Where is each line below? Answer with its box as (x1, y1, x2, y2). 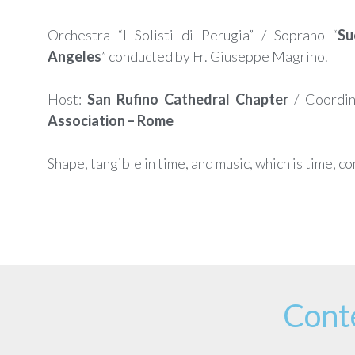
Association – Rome (48, 112, 174, 130)
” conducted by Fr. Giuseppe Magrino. (101, 48, 328, 66)
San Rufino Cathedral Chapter (87, 90, 288, 109)
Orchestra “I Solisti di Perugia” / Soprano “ (48, 26, 338, 44)
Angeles (48, 48, 101, 66)
